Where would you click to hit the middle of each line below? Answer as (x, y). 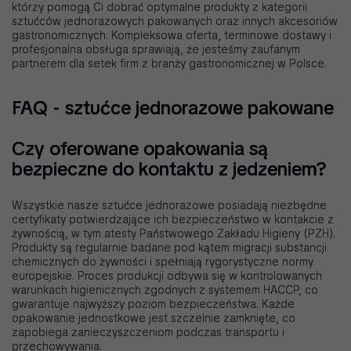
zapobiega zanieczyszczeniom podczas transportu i (148, 333)
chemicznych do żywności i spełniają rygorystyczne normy (163, 262)
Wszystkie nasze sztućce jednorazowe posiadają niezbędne (169, 206)
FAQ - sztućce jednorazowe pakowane (173, 108)
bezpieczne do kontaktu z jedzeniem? (169, 169)
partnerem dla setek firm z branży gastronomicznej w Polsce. (169, 64)
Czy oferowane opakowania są (140, 149)
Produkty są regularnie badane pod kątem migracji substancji (169, 248)
